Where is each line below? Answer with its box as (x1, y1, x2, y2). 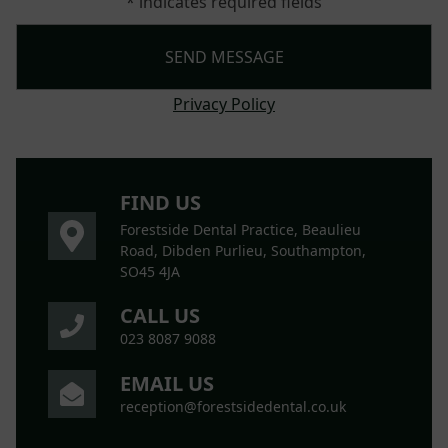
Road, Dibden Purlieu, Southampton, (120, 240, 366, 260)
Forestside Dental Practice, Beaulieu (120, 219, 361, 239)
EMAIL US (120, 369, 214, 397)
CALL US (120, 301, 200, 329)
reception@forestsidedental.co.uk (120, 396, 346, 416)
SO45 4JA (120, 261, 180, 281)
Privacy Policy (173, 92, 275, 115)
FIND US (120, 188, 201, 216)
